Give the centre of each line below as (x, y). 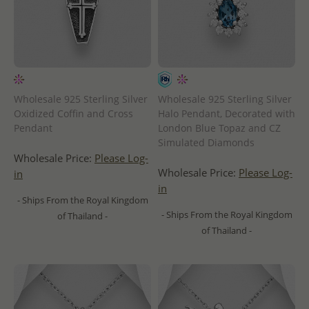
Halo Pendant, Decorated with (227, 113)
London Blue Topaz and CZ (219, 128)
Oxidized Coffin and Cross (73, 113)
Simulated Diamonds (206, 142)
